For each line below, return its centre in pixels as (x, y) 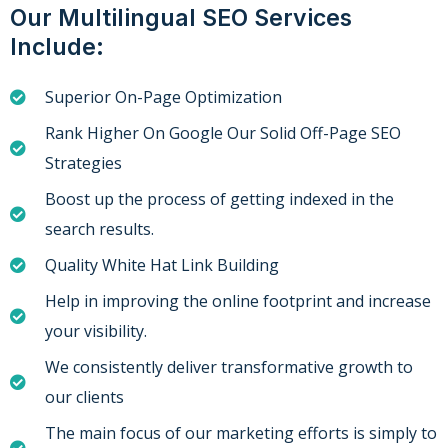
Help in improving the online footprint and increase (238, 301)
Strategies (83, 163)
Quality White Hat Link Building (162, 265)
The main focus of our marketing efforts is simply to (241, 433)
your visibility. (96, 331)
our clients (84, 397)
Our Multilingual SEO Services (181, 18)
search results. (99, 229)
